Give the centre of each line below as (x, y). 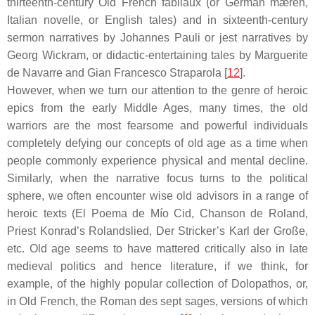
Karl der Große (267, 231)
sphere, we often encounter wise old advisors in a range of (157, 196)
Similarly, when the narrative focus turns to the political (157, 178)
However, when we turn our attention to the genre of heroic (157, 90)
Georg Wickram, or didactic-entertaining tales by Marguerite (157, 55)
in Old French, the (53, 301)
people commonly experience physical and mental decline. (157, 161)
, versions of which (262, 301)
